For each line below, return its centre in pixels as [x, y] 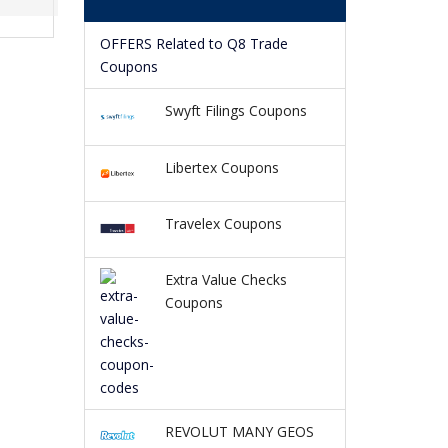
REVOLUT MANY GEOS [239, 431]
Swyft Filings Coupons [235, 111]
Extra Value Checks [225, 279]
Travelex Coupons [223, 223]
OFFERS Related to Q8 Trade [195, 44]
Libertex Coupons [221, 167]
